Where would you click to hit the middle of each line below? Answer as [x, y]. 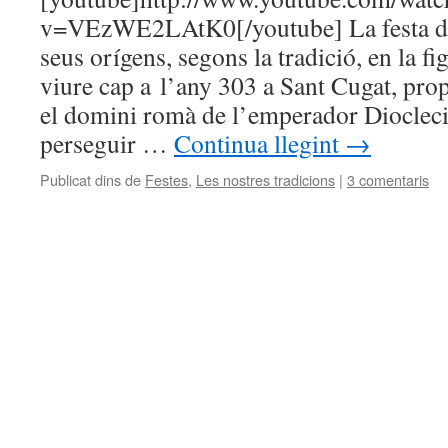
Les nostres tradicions [265, 179]
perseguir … [107, 143]
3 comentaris [388, 179]
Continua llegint [259, 143]
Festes [166, 179]
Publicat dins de [90, 179]
